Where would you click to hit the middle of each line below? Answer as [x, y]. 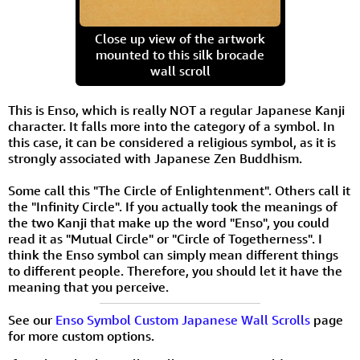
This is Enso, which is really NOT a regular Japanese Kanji [176, 110]
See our [32, 319]
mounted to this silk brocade [180, 54]
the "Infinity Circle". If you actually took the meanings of [173, 206]
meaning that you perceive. [88, 286]
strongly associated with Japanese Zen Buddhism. [155, 158]
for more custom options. [81, 335]
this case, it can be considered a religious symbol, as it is [172, 142]
